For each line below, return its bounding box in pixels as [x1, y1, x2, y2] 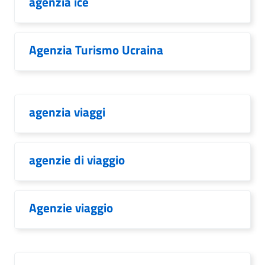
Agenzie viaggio [29, 198, 113, 217]
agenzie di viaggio [29, 150, 125, 169]
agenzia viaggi [29, 102, 105, 121]
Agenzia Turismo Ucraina [29, 40, 163, 59]
